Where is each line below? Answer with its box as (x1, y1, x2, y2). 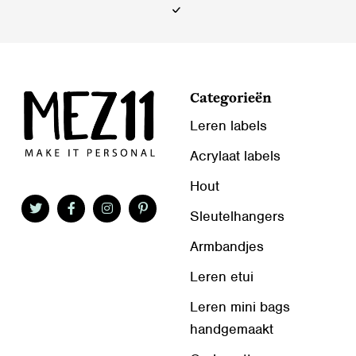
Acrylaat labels (190, 146, 281, 164)
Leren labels (190, 116, 267, 134)
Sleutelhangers (190, 207, 284, 225)
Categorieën (190, 91, 272, 106)
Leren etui (190, 267, 253, 285)
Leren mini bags (190, 297, 290, 315)
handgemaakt (190, 319, 273, 338)
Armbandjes (190, 237, 264, 255)
